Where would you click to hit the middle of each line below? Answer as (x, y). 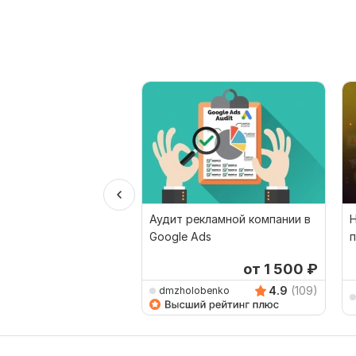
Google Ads (180, 236)
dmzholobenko (194, 291)
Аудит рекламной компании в (230, 219)
